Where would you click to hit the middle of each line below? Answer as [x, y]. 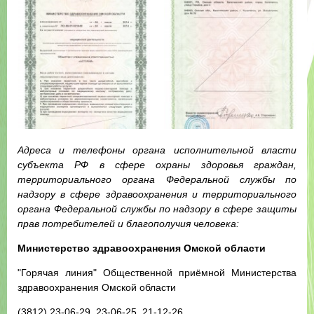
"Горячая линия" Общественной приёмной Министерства [157, 273]
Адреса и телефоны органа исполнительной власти [157, 150]
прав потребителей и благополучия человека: [128, 224]
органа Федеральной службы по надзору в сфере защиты [157, 209]
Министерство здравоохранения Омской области [142, 248]
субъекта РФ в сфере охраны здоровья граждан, [157, 165]
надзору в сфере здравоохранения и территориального [157, 194]
